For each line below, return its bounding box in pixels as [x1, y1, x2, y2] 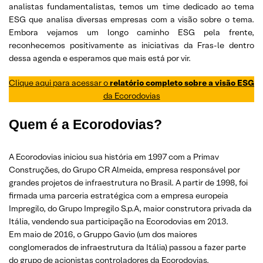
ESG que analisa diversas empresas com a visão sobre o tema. [9, 14, 254, 25]
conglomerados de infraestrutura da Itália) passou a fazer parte [9, 242, 246, 252]
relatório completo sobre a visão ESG [110, 77, 254, 88]
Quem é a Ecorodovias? [9, 117, 162, 132]
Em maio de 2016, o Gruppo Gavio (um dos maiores [9, 229, 197, 240]
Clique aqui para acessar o [9, 77, 110, 88]
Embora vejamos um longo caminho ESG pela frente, [9, 27, 254, 38]
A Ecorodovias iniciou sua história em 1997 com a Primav [9, 151, 219, 162]
